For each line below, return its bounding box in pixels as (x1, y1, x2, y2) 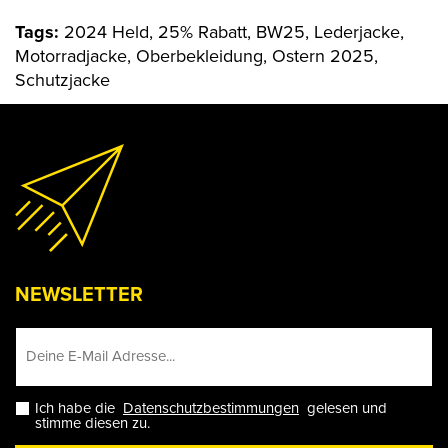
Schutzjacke (15, 67, 110, 94)
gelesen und (299, 397, 387, 420)
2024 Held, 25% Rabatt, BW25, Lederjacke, (64, 19, 404, 46)
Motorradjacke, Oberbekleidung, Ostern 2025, (15, 43, 378, 70)
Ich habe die (35, 397, 123, 420)
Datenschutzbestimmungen (123, 397, 299, 420)
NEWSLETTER (15, 279, 143, 310)
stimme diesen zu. (35, 412, 150, 435)
